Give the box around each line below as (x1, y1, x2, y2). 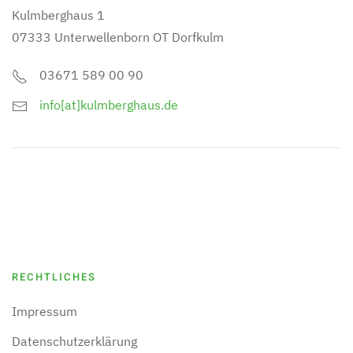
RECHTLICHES (12, 269, 96, 284)
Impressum (12, 303, 77, 319)
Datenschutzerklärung (12, 333, 137, 349)
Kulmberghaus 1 (12, 7, 105, 23)
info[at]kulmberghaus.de (39, 97, 178, 113)
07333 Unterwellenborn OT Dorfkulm (12, 29, 224, 45)
